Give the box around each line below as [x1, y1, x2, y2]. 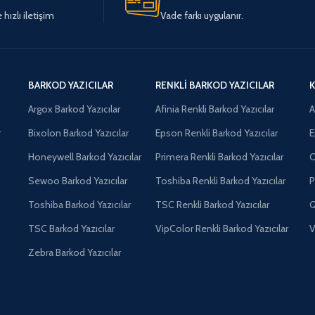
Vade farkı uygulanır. [160, 8, 243, 22]
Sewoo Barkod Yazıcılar [27, 174, 127, 187]
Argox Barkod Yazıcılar [27, 102, 120, 115]
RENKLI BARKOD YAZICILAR [155, 78, 275, 91]
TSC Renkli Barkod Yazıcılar [155, 198, 270, 211]
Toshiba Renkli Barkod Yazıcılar [155, 174, 286, 187]
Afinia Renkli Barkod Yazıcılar [155, 102, 275, 115]
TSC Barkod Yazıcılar [27, 221, 115, 235]
